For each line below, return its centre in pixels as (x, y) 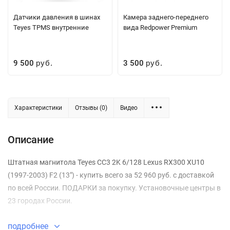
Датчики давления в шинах (57, 17)
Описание (31, 139)
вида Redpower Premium (160, 27)
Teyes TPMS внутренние (51, 27)
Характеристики (38, 108)
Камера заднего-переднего (166, 17)
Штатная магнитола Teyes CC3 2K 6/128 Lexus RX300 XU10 (106, 162)
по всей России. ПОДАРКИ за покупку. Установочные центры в (114, 188)
